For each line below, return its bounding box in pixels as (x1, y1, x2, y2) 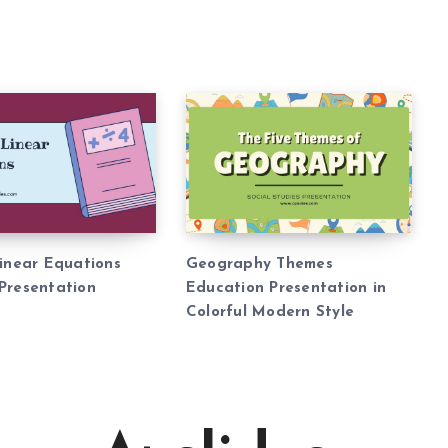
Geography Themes (185, 256, 333, 272)
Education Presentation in (185, 280, 387, 296)
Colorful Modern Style (185, 304, 355, 320)
